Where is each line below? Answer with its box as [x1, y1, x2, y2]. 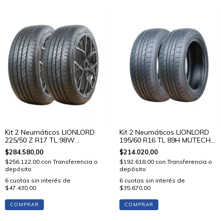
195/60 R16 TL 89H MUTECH [119, 135, 211, 145]
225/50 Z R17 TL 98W [5, 135, 75, 145]
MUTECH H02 [5, 143, 48, 152]
